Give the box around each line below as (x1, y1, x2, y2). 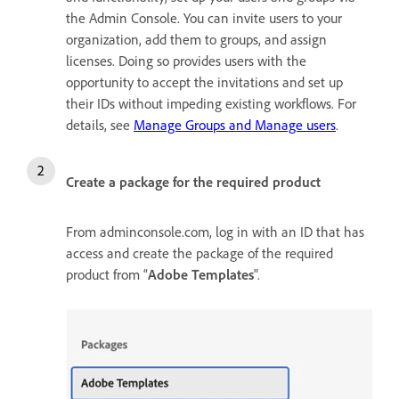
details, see (66, 115, 134, 134)
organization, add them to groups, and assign (66, 29, 327, 48)
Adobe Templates (148, 265, 254, 283)
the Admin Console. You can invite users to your (66, 8, 342, 27)
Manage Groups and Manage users (134, 115, 336, 134)
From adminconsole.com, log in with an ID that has (66, 222, 364, 240)
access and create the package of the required (66, 243, 333, 262)
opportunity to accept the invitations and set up (66, 72, 343, 91)
